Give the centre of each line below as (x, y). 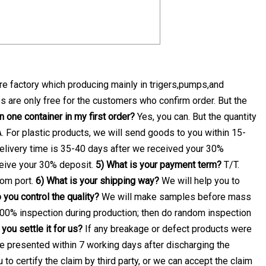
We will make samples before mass (175, 197)
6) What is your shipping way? (97, 180)
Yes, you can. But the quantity (196, 116)
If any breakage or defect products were (167, 229)
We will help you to (199, 180)
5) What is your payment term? (159, 164)
